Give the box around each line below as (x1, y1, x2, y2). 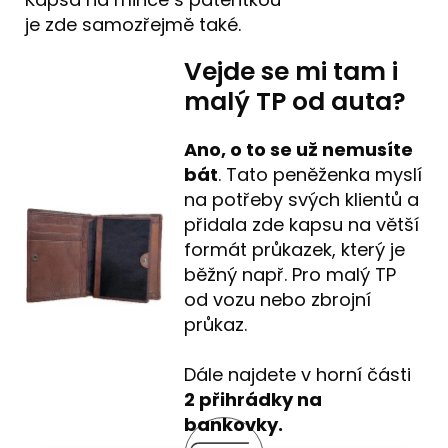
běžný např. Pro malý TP (184, 261, 397, 287)
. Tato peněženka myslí (218, 161, 423, 187)
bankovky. (184, 411, 284, 437)
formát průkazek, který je (184, 236, 406, 262)
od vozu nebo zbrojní (184, 286, 372, 312)
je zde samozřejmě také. (25, 11, 246, 37)
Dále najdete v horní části (184, 361, 412, 387)
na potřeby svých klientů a (184, 186, 420, 212)
